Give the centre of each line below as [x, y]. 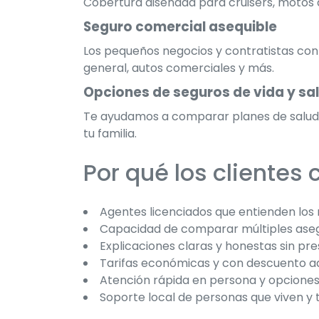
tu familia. [110, 133]
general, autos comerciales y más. [179, 68]
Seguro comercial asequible [180, 26]
